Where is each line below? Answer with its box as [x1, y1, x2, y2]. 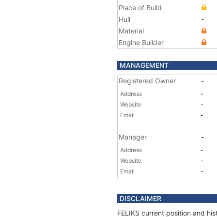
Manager [119, 133, 147, 141]
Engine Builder [119, 38, 164, 46]
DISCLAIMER [120, 194, 161, 202]
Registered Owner [119, 77, 176, 85]
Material [119, 27, 144, 35]
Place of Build [119, 3, 162, 12]
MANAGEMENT [120, 61, 169, 69]
